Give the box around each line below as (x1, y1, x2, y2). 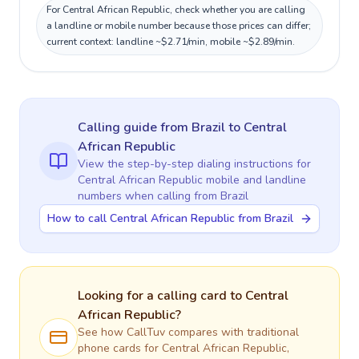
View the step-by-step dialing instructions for (78, 156, 311, 171)
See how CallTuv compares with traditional (78, 325, 299, 340)
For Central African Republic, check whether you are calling (46, 3, 305, 16)
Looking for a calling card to (78, 287, 245, 305)
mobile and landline (203, 172, 306, 188)
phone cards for (78, 341, 162, 356)
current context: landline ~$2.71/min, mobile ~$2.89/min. (46, 35, 295, 48)
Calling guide (78, 119, 160, 136)
